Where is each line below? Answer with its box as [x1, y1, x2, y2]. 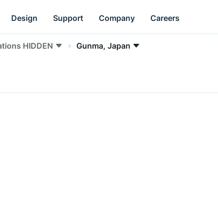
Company [99, 13, 135, 23]
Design [11, 13, 38, 23]
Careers [150, 13, 180, 23]
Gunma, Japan [76, 41, 130, 51]
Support [53, 13, 84, 23]
